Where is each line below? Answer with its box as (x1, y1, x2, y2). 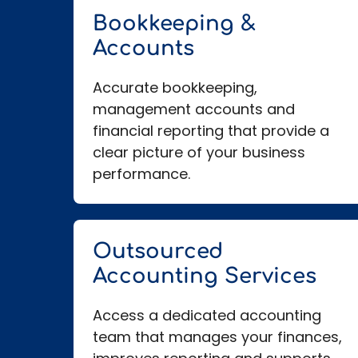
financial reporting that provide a (93, 121, 329, 141)
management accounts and (93, 99, 295, 120)
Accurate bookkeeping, (93, 78, 257, 98)
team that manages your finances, (93, 327, 342, 348)
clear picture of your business (93, 142, 305, 163)
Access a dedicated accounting (93, 305, 321, 326)
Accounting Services (93, 265, 316, 288)
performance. (93, 164, 190, 185)
